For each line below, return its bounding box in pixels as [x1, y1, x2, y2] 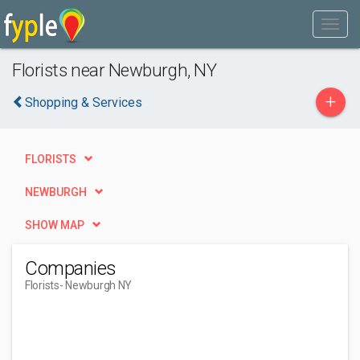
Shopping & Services [25, 95, 142, 110]
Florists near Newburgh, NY [12, 59, 217, 80]
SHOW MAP [25, 219, 84, 231]
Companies [25, 257, 117, 280]
